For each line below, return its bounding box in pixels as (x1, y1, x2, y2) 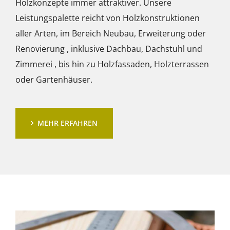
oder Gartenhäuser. (15, 73, 92, 85)
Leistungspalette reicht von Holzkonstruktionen (15, 12, 200, 24)
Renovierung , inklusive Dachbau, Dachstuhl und (15, 43, 202, 54)
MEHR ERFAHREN (37, 118, 98, 128)
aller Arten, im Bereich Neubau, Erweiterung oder (15, 27, 206, 39)
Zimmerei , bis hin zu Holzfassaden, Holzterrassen (15, 58, 209, 70)
